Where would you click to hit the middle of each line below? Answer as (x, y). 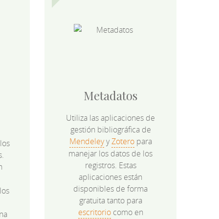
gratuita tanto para (110, 201)
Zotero (123, 142)
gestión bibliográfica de (110, 130)
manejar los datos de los (110, 154)
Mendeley (87, 142)
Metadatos (110, 96)
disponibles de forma (110, 189)
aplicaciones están (110, 177)
